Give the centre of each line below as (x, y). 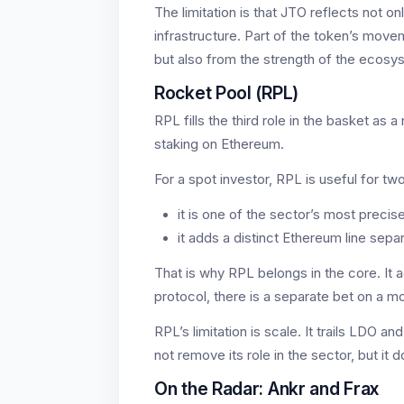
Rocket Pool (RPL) (227, 92)
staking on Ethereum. (219, 145)
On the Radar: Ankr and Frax (267, 389)
